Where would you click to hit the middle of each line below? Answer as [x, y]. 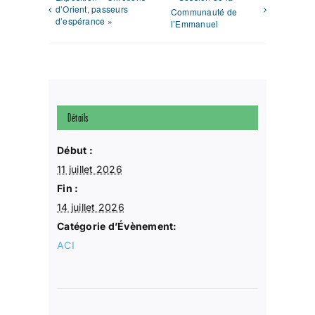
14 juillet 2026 [91, 207]
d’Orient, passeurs [92, 9]
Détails [78, 117]
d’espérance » [84, 21]
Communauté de [204, 12]
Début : [75, 150]
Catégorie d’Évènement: [117, 226]
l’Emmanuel [194, 24]
